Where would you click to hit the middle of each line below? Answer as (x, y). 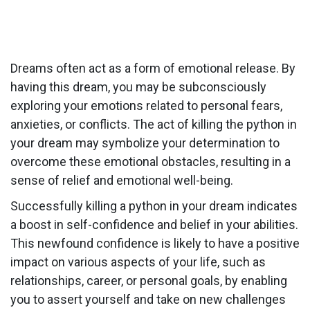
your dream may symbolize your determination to (145, 143)
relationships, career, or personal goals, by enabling (149, 280)
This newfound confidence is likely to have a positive (155, 243)
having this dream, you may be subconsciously (138, 86)
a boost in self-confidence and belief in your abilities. (154, 224)
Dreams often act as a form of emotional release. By (153, 68)
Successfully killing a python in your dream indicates (154, 206)
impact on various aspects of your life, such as (138, 262)
